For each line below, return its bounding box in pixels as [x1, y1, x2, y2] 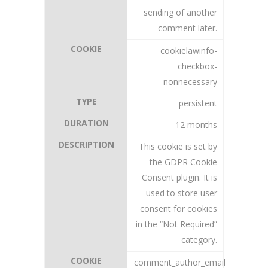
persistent [179, 98, 217, 109]
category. [181, 234, 217, 245]
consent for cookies [140, 203, 217, 214]
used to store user [146, 187, 217, 199]
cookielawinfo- [160, 45, 217, 56]
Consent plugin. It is [142, 172, 217, 183]
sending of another [144, 7, 217, 18]
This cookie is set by [139, 141, 217, 152]
